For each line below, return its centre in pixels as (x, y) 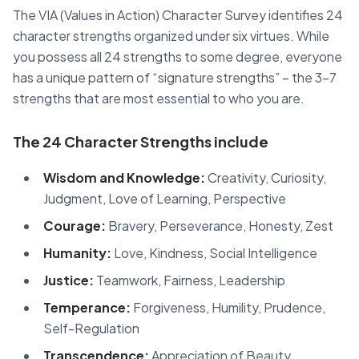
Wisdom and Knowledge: (124, 177)
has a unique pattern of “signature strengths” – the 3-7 (175, 77)
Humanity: (77, 252)
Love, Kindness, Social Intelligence (214, 252)
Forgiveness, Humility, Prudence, (228, 307)
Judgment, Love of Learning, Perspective (165, 198)
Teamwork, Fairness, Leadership (190, 280)
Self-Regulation (91, 328)
